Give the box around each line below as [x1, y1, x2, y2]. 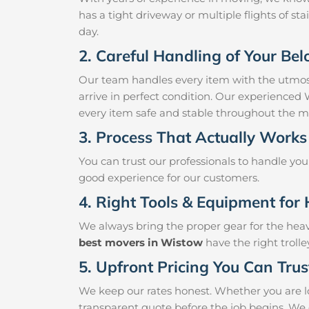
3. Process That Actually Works [79, 127, 307, 148]
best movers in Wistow [79, 236, 203, 250]
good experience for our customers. [79, 171, 259, 185]
